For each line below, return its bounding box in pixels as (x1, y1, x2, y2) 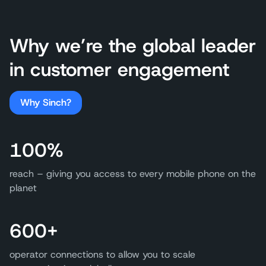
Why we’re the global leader (9, 33, 256, 59)
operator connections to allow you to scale (9, 248, 195, 261)
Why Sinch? (20, 96, 71, 109)
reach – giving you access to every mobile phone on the (9, 167, 256, 180)
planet (9, 182, 37, 195)
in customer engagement (9, 57, 229, 83)
